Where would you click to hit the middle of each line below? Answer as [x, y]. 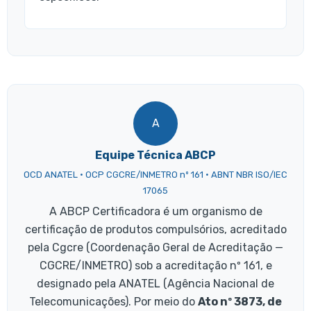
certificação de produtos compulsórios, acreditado [155, 229]
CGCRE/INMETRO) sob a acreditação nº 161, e [155, 265]
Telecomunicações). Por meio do [114, 301]
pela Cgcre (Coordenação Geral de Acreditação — [155, 247]
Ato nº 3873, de [240, 301]
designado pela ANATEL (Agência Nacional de [155, 283]
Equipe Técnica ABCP [155, 155]
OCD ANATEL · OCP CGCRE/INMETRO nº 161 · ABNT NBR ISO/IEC [155, 174]
